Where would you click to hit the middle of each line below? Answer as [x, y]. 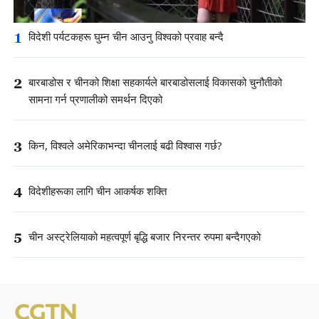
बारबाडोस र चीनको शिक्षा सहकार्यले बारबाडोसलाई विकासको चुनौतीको [155, 83]
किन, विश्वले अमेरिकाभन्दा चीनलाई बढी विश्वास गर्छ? [125, 146]
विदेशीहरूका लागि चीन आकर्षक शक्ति [98, 192]
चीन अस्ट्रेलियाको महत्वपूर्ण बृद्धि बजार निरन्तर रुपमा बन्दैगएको [145, 237]
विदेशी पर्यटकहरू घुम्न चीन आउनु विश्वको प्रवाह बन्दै [126, 38]
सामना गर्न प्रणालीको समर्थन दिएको [95, 100]
